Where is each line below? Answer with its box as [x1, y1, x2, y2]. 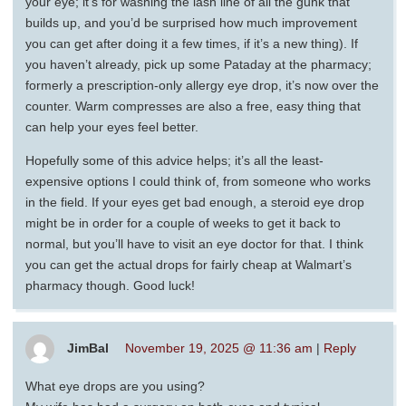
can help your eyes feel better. [25, 119, 198, 134]
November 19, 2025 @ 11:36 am [125, 340, 313, 355]
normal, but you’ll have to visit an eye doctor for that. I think [25, 236, 363, 251]
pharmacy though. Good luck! [25, 277, 195, 293]
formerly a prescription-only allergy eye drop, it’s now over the [25, 77, 379, 92]
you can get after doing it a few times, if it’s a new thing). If [25, 35, 358, 51]
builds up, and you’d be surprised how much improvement [25, 14, 357, 30]
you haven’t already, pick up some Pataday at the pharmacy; [25, 56, 372, 72]
